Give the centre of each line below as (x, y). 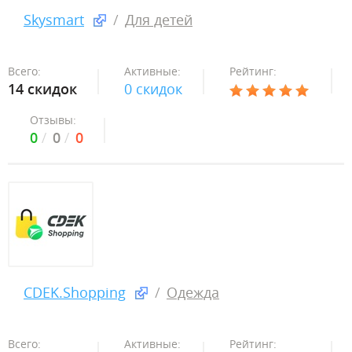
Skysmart (54, 20)
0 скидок (153, 89)
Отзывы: (53, 120)
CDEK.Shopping (75, 292)
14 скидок (42, 89)
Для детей (159, 20)
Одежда (193, 292)
